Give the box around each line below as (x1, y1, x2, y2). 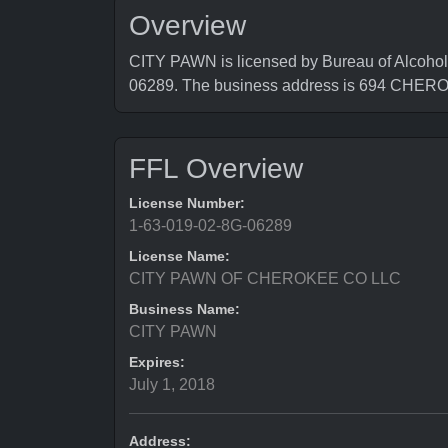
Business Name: (129, 301, 240, 317)
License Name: (129, 248, 230, 264)
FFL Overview (129, 153, 303, 184)
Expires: (129, 354, 185, 370)
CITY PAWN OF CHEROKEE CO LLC (129, 270, 401, 287)
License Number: (129, 195, 245, 211)
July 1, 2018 (129, 376, 215, 393)
